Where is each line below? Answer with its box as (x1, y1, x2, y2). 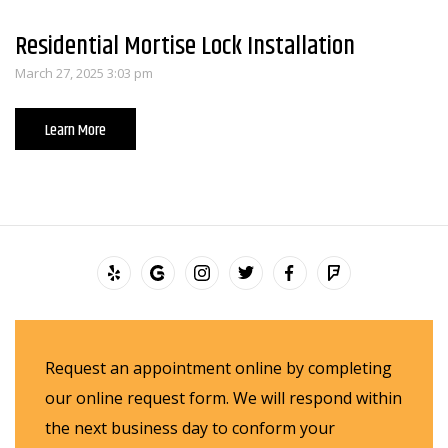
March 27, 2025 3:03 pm (15, 64, 153, 83)
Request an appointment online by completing (45, 357, 392, 380)
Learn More (45, 118, 106, 144)
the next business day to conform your (45, 417, 335, 440)
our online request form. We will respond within (45, 387, 402, 410)
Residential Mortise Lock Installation (15, 27, 355, 67)
